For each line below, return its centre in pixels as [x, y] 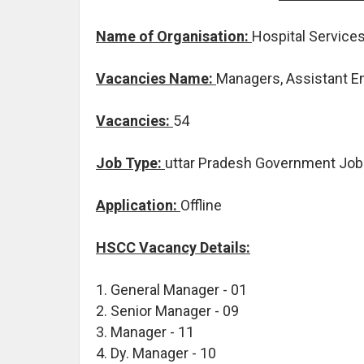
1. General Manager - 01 [171, 289]
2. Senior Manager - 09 [167, 310]
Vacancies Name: [156, 78]
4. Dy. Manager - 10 [156, 353]
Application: [138, 205]
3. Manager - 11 [145, 331]
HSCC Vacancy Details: [173, 247]
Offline [201, 205]
